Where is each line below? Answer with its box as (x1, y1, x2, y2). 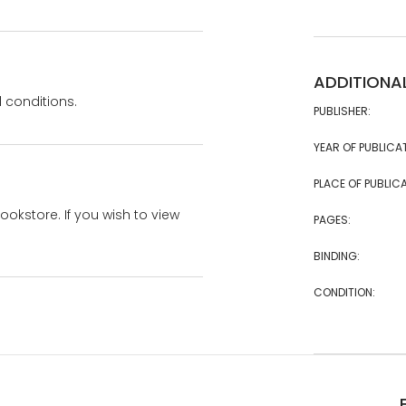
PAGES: (313, 212, 351, 227)
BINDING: (313, 248, 360, 264)
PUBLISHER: (313, 103, 371, 119)
